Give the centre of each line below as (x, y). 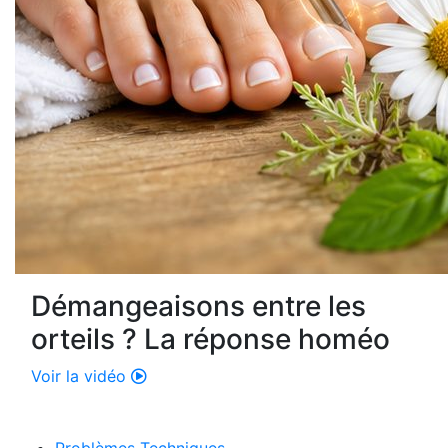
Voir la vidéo (81, 376)
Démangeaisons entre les (198, 306)
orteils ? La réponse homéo (210, 339)
